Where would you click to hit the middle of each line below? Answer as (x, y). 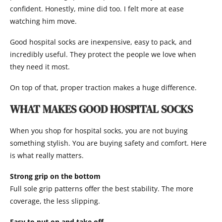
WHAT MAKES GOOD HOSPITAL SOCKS (101, 109)
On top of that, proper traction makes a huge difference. (103, 87)
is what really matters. (47, 155)
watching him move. (43, 21)
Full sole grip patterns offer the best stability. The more (102, 189)
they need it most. (40, 67)
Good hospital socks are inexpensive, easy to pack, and (101, 42)
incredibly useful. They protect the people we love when (103, 54)
